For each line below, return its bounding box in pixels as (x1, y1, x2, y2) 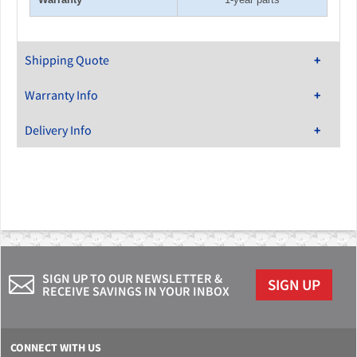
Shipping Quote (25, 52, 109, 69)
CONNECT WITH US (10, 340, 101, 355)
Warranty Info (25, 87, 98, 104)
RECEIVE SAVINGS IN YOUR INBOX (42, 283, 229, 300)
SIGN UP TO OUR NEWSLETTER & (42, 270, 222, 287)
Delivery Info (25, 122, 92, 139)
